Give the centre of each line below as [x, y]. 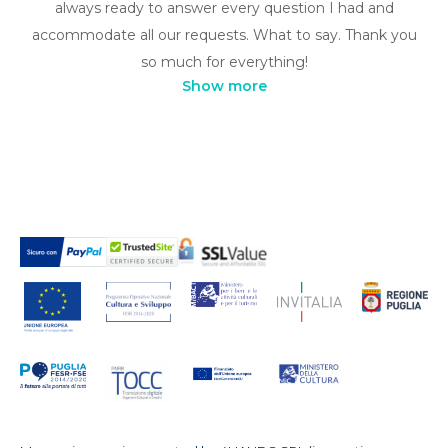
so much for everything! [224, 62]
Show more [224, 86]
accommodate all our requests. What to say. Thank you [224, 35]
